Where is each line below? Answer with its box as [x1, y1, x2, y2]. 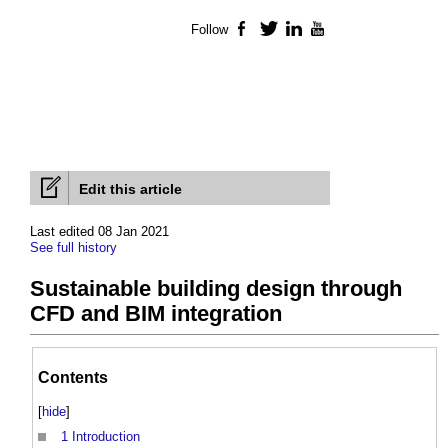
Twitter [278, 22, 319, 38]
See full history [30, 240, 117, 256]
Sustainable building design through [30, 276, 402, 302]
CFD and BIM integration [30, 301, 282, 327]
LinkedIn [303, 22, 357, 38]
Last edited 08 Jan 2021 [30, 224, 169, 240]
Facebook [253, 22, 313, 38]
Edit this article [79, 181, 182, 198]
